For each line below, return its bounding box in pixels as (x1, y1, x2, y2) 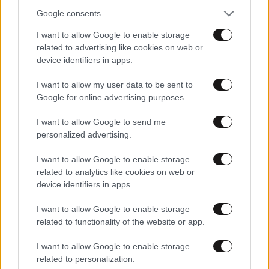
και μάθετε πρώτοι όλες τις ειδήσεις (53, 3, 216, 13)
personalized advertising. (37, 129, 131, 139)
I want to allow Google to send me (37, 116, 166, 127)
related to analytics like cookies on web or (37, 166, 195, 177)
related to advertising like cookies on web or (37, 42, 203, 52)
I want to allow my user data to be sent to (37, 79, 193, 89)
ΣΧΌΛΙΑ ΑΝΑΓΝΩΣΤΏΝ (25, 225, 198, 242)
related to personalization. (37, 253, 135, 264)
